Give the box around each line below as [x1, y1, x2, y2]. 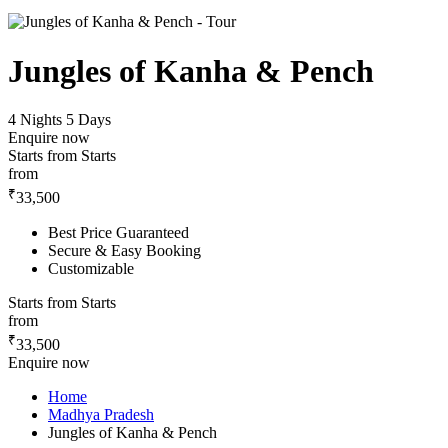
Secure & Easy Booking [48, 241, 201, 259]
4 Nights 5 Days [8, 111, 111, 129]
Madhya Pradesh [48, 405, 154, 423]
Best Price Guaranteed [48, 223, 189, 241]
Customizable [48, 259, 134, 277]
